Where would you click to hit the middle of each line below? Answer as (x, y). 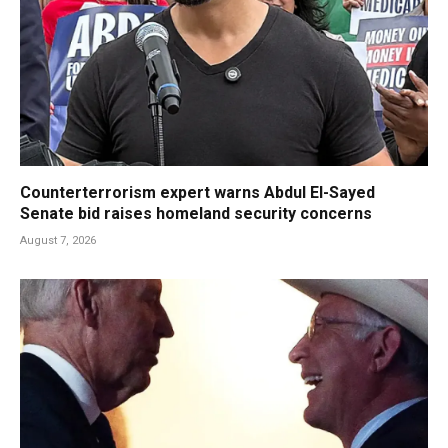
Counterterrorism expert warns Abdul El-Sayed (197, 193)
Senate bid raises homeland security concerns (196, 214)
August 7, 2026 (58, 241)
